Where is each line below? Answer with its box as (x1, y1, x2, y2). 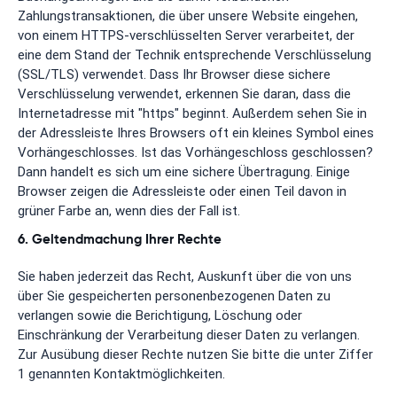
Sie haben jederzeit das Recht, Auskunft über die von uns (18, 268, 352, 284)
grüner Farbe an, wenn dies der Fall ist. (18, 202, 240, 219)
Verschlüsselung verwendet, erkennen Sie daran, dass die (18, 85, 351, 102)
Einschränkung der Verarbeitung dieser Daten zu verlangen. (18, 326, 360, 343)
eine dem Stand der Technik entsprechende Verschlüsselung (18, 46, 371, 63)
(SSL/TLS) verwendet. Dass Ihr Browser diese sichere (18, 66, 331, 82)
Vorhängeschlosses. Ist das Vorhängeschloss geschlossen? (18, 144, 373, 160)
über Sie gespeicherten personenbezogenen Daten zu (18, 287, 331, 304)
